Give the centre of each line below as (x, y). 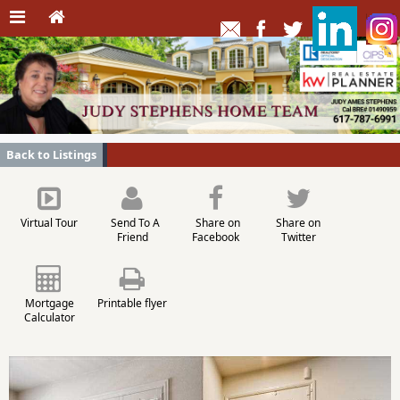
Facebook (215, 237)
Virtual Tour (49, 222)
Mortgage (49, 303)
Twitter (298, 237)
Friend (132, 237)
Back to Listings (51, 154)
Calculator (49, 317)
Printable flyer (132, 303)
